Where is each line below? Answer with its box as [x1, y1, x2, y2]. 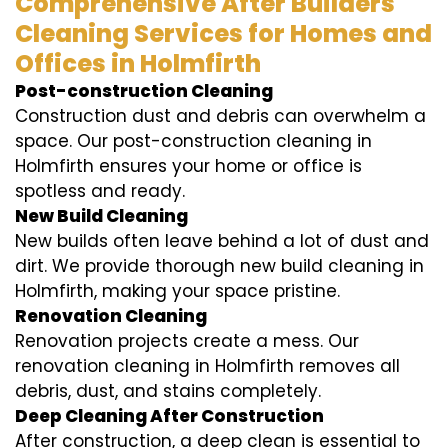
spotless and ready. [15, 179, 185, 204]
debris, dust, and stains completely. [15, 379, 321, 404]
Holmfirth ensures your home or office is [15, 154, 362, 179]
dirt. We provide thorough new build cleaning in [15, 254, 424, 279]
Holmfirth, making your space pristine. [15, 279, 340, 304]
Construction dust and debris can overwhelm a [15, 104, 426, 129]
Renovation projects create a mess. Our [15, 329, 359, 354]
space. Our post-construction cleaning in [15, 129, 372, 154]
